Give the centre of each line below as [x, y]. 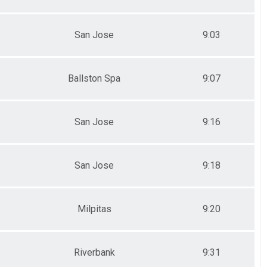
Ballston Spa [94, 78]
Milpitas [94, 209]
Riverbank [94, 252]
